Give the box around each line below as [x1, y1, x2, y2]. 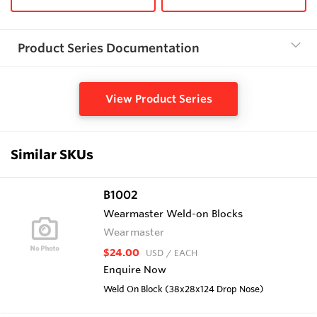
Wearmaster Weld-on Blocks [103, 207, 243, 220]
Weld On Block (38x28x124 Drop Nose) [103, 282, 264, 294]
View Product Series [105, 91, 212, 105]
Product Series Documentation [18, 40, 200, 55]
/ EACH [166, 246, 197, 258]
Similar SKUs [11, 146, 93, 162]
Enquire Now [103, 263, 166, 276]
